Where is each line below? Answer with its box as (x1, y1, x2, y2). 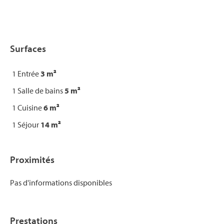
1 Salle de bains (12, 85, 64, 95)
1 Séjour (12, 119, 40, 129)
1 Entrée (12, 68, 40, 78)
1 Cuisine (12, 102, 43, 112)
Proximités (10, 153, 54, 165)
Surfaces (10, 42, 46, 54)
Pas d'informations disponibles (10, 177, 112, 187)
